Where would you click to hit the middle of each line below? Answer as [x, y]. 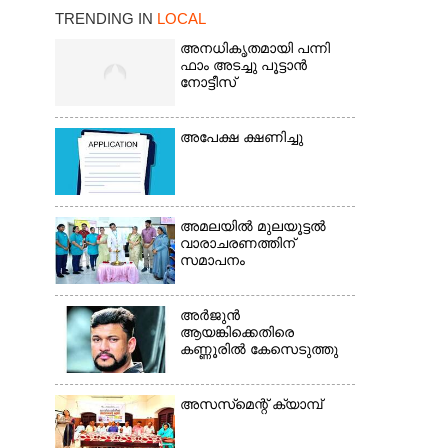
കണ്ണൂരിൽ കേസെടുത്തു [258, 349]
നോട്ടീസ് [207, 82]
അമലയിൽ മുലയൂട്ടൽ [252, 226]
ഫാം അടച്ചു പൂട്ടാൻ [243, 65]
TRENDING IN [105, 18]
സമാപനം [212, 260]
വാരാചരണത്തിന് [237, 243]
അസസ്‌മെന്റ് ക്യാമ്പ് [250, 404]
